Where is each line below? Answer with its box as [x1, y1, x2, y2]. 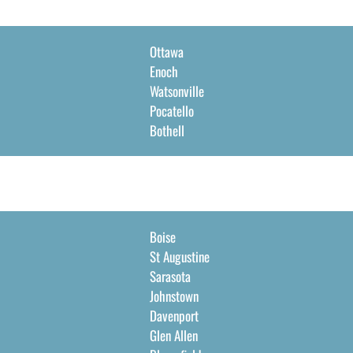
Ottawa [149, 42, 184, 61]
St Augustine [149, 247, 210, 266]
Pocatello [149, 101, 194, 121]
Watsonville [149, 81, 204, 101]
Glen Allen [149, 325, 198, 345]
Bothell [149, 121, 184, 140]
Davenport [149, 306, 199, 325]
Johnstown [149, 286, 199, 306]
